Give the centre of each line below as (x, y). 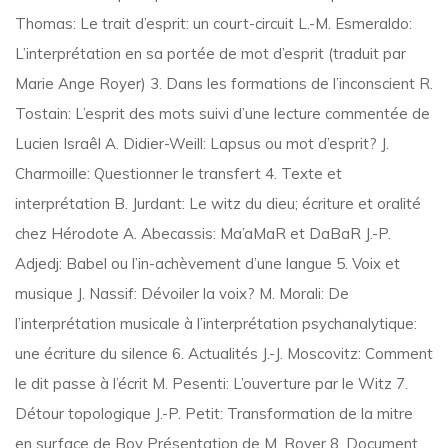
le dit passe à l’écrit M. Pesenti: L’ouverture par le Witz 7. (211, 383)
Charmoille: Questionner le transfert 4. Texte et (178, 173)
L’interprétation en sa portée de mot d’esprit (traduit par (210, 53)
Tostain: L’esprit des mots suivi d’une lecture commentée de (222, 113)
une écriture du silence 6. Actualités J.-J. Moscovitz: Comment (224, 353)
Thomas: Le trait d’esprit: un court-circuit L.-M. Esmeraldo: (213, 23)
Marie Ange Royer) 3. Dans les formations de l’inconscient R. (224, 83)
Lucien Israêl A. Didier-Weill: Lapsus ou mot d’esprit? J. (202, 143)
